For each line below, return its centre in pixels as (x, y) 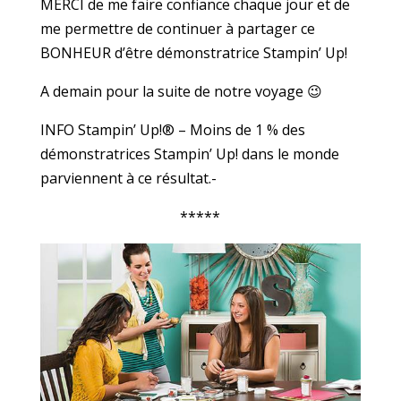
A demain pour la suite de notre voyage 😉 (181, 92)
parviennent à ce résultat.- (128, 179)
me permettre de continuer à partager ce (177, 29)
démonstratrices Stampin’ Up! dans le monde (189, 154)
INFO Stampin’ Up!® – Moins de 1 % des (172, 130)
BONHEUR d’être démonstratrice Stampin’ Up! (193, 53)
